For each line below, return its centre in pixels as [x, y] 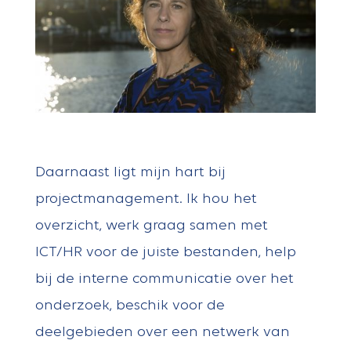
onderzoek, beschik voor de [130, 306]
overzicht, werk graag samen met [151, 226]
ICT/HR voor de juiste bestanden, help [165, 253]
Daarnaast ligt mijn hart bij [130, 173]
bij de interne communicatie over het [164, 280]
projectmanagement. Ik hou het [146, 200]
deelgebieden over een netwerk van [162, 333]
